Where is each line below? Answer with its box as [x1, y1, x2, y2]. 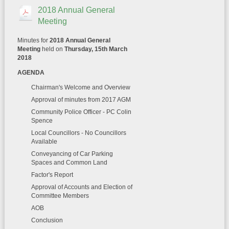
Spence [31, 117, 53, 124]
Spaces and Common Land [31, 159, 107, 166]
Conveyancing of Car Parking [31, 150, 113, 157]
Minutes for [17, 37, 50, 44]
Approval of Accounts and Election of [31, 184, 132, 191]
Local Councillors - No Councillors [31, 129, 126, 136]
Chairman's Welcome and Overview [31, 84, 130, 91]
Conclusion [31, 217, 63, 224]
